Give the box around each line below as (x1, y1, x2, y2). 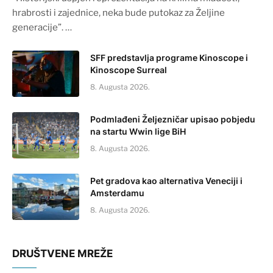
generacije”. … (12, 22, 72, 34)
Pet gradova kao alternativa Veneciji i (90, 175, 243, 186)
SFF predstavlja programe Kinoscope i (90, 52, 248, 63)
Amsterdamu (90, 188, 144, 199)
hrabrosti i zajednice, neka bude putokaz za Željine (12, 7, 225, 19)
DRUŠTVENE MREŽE (12, 247, 113, 260)
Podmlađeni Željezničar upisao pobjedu (90, 114, 255, 125)
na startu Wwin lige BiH (90, 126, 186, 137)
